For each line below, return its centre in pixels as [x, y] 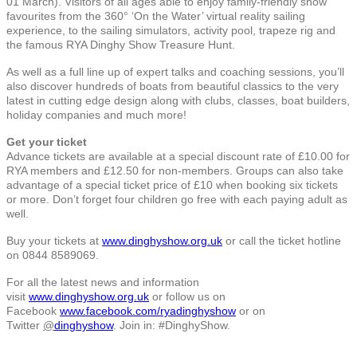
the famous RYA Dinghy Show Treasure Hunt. [121, 44]
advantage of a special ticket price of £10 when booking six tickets [172, 184]
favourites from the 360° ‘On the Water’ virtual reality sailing [156, 16]
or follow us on [187, 296]
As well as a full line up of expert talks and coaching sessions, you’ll [175, 71]
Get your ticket [47, 141]
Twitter [25, 325]
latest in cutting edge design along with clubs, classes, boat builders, [178, 100]
